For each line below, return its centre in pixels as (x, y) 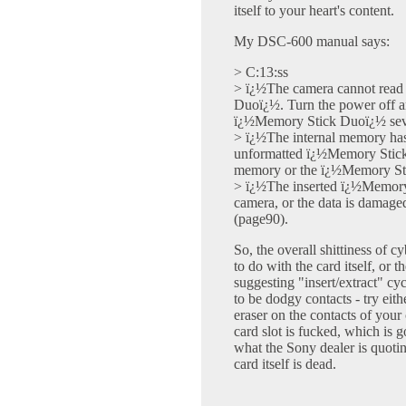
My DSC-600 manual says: (312, 42)
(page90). (261, 219)
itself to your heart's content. (314, 11)
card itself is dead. (285, 364)
